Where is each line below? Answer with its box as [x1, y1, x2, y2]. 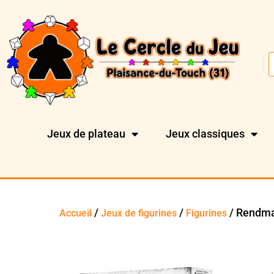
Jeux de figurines [101, 207, 177, 219]
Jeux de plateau [47, 127, 126, 141]
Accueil [59, 207, 92, 219]
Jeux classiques [166, 127, 245, 141]
